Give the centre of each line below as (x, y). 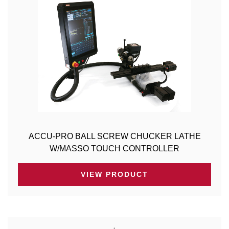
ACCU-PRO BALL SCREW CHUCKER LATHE (114, 136)
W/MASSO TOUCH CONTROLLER (114, 148)
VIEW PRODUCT (114, 174)
